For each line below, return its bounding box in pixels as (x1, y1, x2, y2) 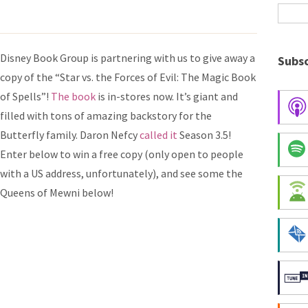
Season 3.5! (177, 128, 231, 142)
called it (140, 128, 177, 142)
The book (51, 89, 96, 103)
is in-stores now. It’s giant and (96, 89, 238, 103)
